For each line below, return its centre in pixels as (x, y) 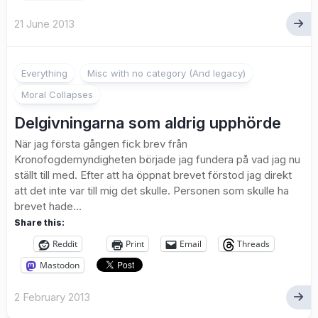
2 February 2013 (52, 297)
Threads (253, 244)
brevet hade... (48, 207)
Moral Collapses (57, 95)
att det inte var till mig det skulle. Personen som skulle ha (152, 191)
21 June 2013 (44, 24)
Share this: (39, 223)
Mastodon (60, 265)
